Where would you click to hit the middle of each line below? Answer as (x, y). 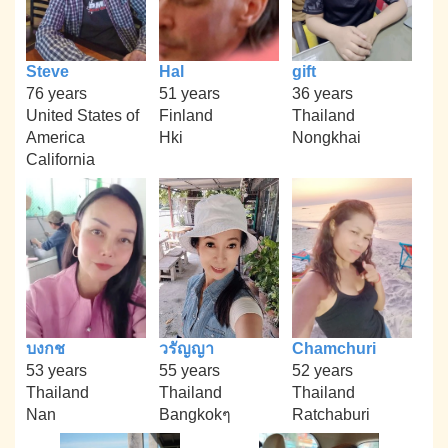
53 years (57, 370)
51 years (189, 94)
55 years (189, 370)
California (61, 160)
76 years (57, 94)
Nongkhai (326, 138)
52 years (322, 370)
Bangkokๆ (194, 414)
